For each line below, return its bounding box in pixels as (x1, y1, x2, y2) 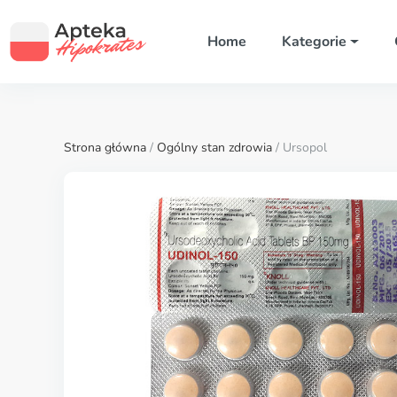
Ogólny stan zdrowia (157, 139, 272, 156)
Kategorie (281, 32, 346, 51)
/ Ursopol (272, 139, 327, 156)
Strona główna (64, 139, 146, 156)
